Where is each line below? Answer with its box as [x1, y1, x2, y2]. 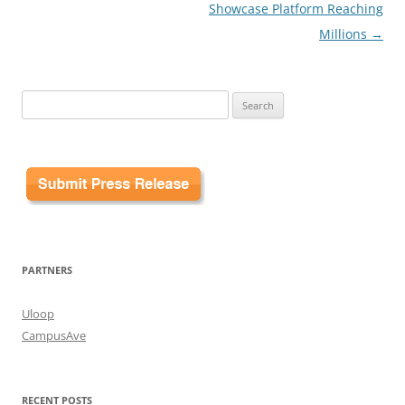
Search [21, 91, 57, 108]
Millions [319, 24, 371, 42]
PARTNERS [22, 262, 72, 277]
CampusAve [22, 326, 86, 344]
